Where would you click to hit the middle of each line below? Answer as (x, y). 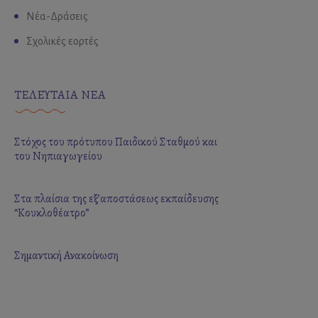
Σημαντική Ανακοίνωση (66, 255)
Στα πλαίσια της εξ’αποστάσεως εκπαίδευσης (116, 198)
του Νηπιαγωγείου (58, 156)
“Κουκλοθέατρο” (52, 213)
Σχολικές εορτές (62, 41)
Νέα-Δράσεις (57, 16)
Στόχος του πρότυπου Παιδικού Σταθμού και (116, 142)
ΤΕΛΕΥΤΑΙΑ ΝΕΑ (60, 94)
